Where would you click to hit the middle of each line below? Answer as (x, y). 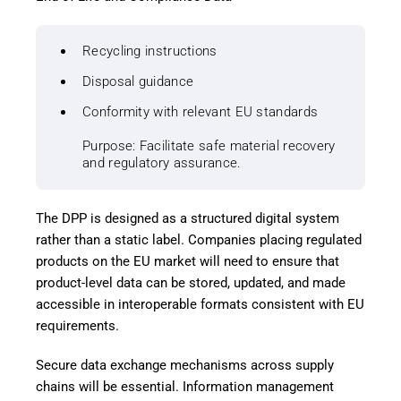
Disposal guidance (138, 82)
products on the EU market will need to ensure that (188, 262)
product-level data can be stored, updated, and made (191, 283)
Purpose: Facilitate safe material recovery (209, 146)
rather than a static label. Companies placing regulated (199, 240)
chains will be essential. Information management (185, 387)
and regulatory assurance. (162, 163)
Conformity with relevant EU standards (200, 112)
